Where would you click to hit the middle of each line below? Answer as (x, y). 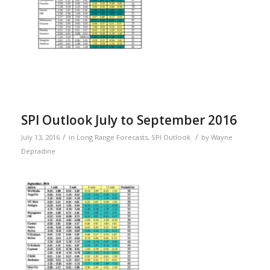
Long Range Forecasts (112, 137)
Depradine (38, 151)
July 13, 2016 (40, 137)
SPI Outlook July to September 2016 (129, 120)
